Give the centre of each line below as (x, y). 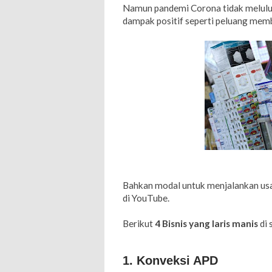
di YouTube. (146, 198)
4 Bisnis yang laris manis (207, 223)
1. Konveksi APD (172, 260)
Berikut (139, 223)
